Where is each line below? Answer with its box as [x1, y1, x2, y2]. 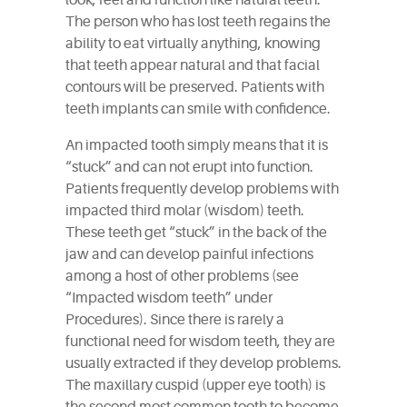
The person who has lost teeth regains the [65, 14, 331, 30]
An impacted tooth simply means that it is [65, 137, 328, 154]
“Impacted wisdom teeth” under [65, 290, 273, 306]
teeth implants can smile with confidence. [65, 101, 331, 117]
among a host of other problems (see [65, 268, 299, 284]
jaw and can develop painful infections [65, 246, 313, 263]
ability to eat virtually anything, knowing [65, 35, 321, 52]
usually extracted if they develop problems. [65, 355, 342, 372]
